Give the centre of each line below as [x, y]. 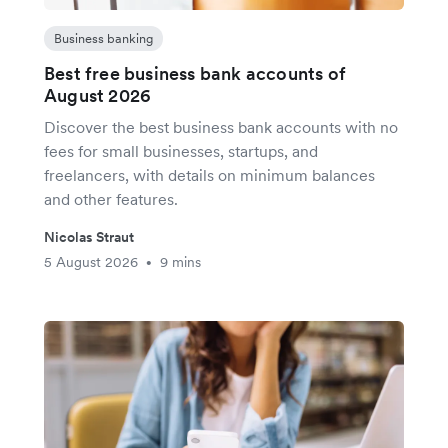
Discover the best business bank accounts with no [221, 127]
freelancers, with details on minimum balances [209, 175]
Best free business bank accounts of [195, 74]
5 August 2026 [91, 262]
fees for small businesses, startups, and [181, 151]
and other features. [111, 199]
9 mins [180, 262]
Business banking [103, 39]
